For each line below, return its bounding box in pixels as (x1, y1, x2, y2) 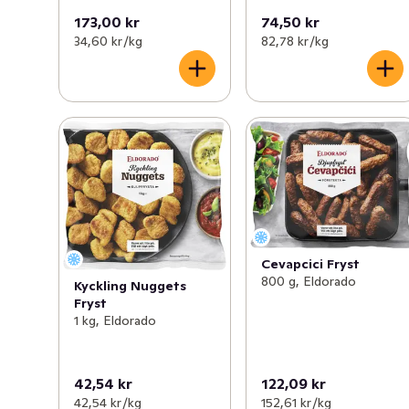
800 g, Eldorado (261, 272, 357, 289)
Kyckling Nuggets (74, 277, 186, 294)
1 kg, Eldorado (74, 311, 156, 329)
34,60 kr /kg (74, 33, 142, 50)
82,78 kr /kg (261, 33, 330, 50)
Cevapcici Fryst (261, 255, 361, 272)
